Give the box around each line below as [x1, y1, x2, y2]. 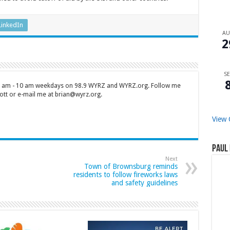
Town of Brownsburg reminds [84, 162, 178, 171]
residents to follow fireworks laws [73, 170, 178, 179]
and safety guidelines [111, 179, 178, 187]
